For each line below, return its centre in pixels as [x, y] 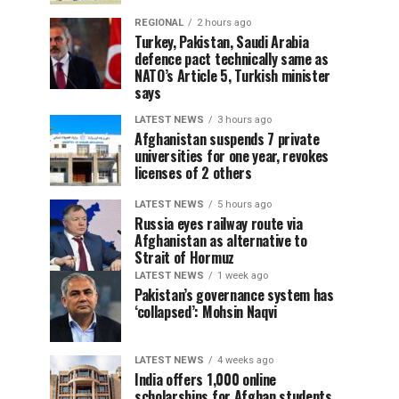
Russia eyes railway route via [219, 224]
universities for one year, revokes [232, 156]
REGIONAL [159, 23]
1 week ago [243, 276]
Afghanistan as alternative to [221, 240]
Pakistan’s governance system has [234, 295]
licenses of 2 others [193, 173]
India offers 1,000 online [205, 379]
